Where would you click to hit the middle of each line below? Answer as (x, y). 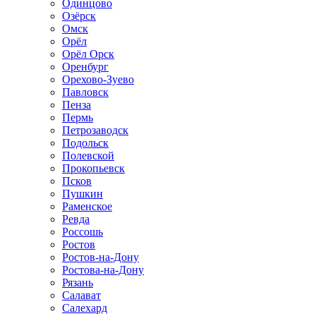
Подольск (85, 143)
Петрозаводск (95, 130)
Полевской (88, 156)
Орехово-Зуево (98, 79)
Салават (81, 295)
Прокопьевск (93, 168)
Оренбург (85, 67)
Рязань (78, 282)
